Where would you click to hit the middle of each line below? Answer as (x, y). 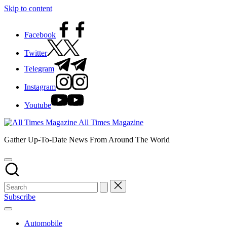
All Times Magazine (111, 122)
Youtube (38, 105)
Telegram (39, 69)
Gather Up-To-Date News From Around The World (87, 140)
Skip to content (28, 8)
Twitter (36, 53)
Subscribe (20, 197)
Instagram (40, 87)
